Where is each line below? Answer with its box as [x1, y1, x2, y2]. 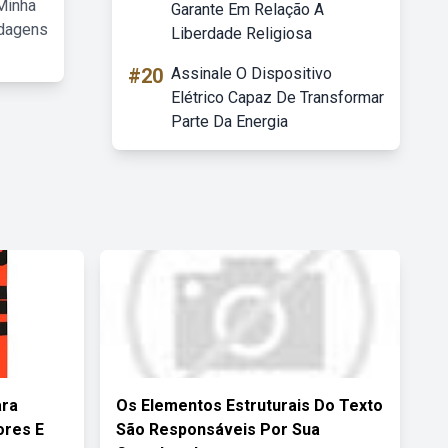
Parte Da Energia [171, 112, 288, 131]
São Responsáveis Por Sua [116, 420, 320, 439]
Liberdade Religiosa [171, 24, 312, 43]
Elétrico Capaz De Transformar [171, 88, 384, 107]
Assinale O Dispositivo [171, 64, 332, 83]
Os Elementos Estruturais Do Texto [116, 396, 383, 415]
